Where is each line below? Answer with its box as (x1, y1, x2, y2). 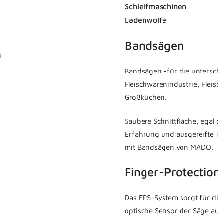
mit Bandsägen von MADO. (125, 143, 213, 152)
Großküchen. (125, 92, 167, 101)
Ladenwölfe (125, 15, 166, 24)
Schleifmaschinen (125, 1, 186, 11)
